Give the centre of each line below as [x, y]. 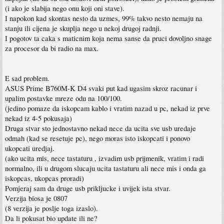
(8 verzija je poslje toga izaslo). [51, 208]
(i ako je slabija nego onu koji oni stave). [65, 8]
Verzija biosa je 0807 [36, 198]
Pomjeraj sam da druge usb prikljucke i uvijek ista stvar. [88, 188]
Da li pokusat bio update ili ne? [51, 218]
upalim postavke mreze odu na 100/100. [63, 98]
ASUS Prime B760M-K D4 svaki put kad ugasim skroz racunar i [101, 88]
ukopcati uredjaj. [30, 148]
